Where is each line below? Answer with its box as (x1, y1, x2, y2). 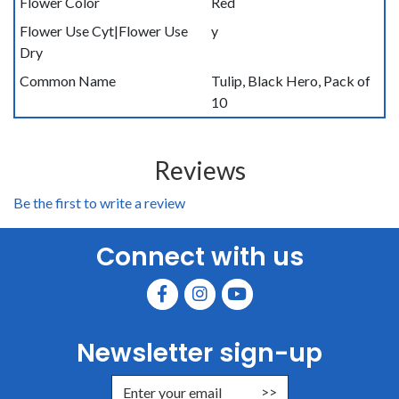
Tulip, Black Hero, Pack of (210, 72, 370, 89)
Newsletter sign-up (77, 336, 322, 370)
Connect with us (95, 240, 304, 274)
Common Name (19, 72, 116, 89)
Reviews (153, 155, 246, 185)
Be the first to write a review (13, 194, 185, 211)
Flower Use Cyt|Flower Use (19, 22, 188, 39)
